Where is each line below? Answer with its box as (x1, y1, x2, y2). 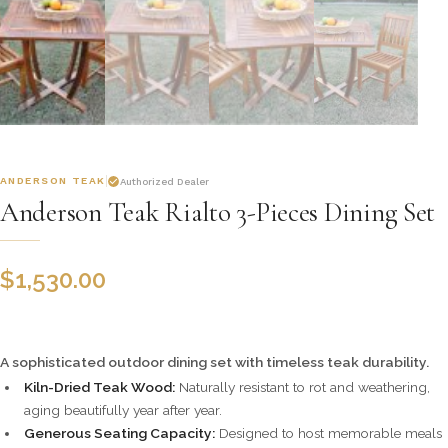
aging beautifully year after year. (24, 402, 222, 419)
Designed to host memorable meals (215, 425, 442, 442)
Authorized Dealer (119, 175, 209, 187)
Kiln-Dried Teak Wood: (24, 379, 175, 396)
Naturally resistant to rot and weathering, (175, 379, 430, 396)
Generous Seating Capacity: (24, 425, 215, 442)
